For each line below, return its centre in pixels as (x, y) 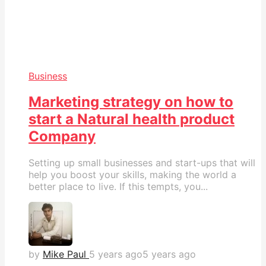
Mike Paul (64, 254)
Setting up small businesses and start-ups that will (142, 163)
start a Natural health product (132, 119)
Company (62, 137)
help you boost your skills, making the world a (132, 175)
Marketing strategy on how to (131, 102)
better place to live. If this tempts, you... (118, 187)
